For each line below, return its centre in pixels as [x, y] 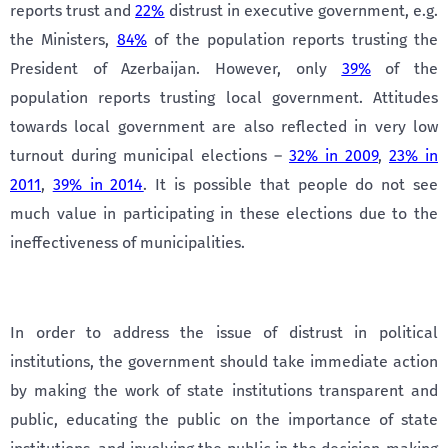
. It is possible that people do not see [291, 184]
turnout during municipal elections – [149, 155]
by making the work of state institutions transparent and [224, 390]
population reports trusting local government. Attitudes [224, 97]
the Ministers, [63, 39]
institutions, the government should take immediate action [224, 361]
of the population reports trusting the [292, 39]
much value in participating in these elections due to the [224, 213]
